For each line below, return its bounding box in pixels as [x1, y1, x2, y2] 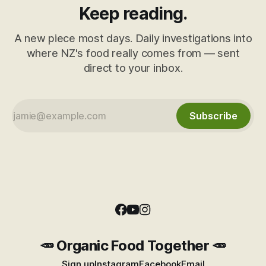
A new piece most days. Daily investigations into [14, 32, 252, 45]
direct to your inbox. [83, 62, 183, 75]
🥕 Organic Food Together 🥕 [40, 237, 226, 255]
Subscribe [189, 110, 237, 122]
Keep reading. [78, 3, 188, 24]
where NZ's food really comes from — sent [26, 47, 240, 60]
